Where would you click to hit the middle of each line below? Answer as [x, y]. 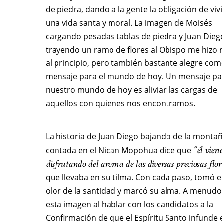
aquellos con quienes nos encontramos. [120, 103]
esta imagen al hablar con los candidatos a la [129, 204]
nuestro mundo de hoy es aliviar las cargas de [131, 90]
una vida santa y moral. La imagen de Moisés [129, 23]
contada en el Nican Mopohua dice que [119, 150]
